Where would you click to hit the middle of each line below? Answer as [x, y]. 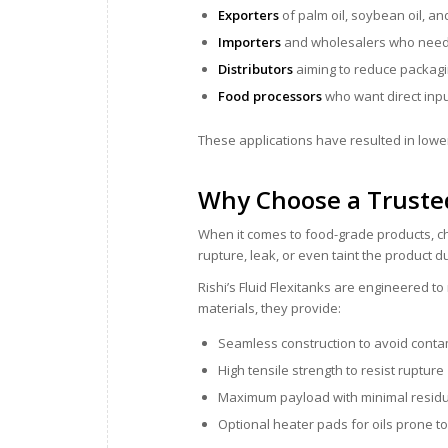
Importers [249, 41]
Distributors [255, 68]
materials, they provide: [269, 307]
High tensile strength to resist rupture [331, 369]
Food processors [270, 95]
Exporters [248, 14]
